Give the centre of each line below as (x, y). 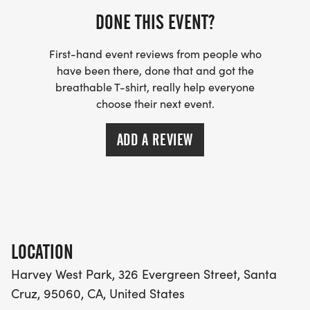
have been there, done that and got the (155, 71)
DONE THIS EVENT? (155, 22)
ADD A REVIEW (155, 140)
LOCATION (42, 252)
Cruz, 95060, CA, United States (98, 294)
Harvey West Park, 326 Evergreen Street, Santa (144, 274)
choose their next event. (155, 104)
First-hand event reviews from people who (155, 54)
